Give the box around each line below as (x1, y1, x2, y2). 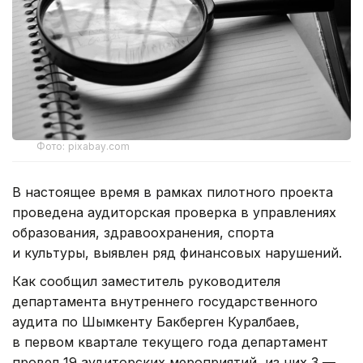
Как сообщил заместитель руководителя (12, 272, 280, 289)
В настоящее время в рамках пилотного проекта (12, 183, 333, 200)
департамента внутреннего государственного (12, 293, 318, 310)
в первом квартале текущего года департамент (12, 333, 328, 350)
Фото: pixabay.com (36, 139, 130, 152)
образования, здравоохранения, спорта (12, 224, 274, 241)
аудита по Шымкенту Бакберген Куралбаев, (12, 313, 300, 330)
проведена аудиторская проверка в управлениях (12, 203, 336, 220)
